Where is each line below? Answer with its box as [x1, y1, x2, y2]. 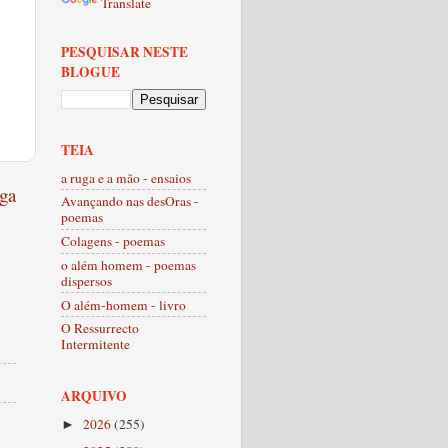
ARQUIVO [61, 385, 127, 406]
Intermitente [61, 335, 130, 354]
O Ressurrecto [61, 319, 139, 338]
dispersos [61, 271, 112, 290]
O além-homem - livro [61, 295, 186, 314]
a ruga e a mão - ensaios [61, 168, 191, 187]
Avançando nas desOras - [61, 192, 199, 211]
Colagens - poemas [61, 232, 165, 251]
